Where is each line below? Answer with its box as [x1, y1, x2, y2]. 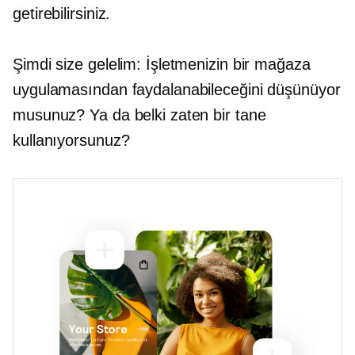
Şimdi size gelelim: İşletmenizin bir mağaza [13, 55, 311, 73]
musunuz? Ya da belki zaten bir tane [13, 105, 266, 124]
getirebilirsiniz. [13, 4, 111, 22]
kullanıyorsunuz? [13, 131, 130, 149]
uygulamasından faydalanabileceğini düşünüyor [13, 80, 341, 98]
